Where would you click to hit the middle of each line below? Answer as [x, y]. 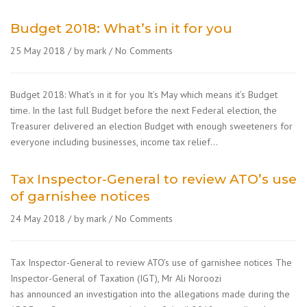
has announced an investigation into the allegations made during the [150, 294]
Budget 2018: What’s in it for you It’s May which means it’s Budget [144, 95]
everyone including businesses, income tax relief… [114, 142]
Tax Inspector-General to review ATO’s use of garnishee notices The [151, 262]
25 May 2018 [38, 51]
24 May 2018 [38, 219]
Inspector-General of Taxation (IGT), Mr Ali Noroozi [116, 278]
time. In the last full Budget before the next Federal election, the [144, 110]
